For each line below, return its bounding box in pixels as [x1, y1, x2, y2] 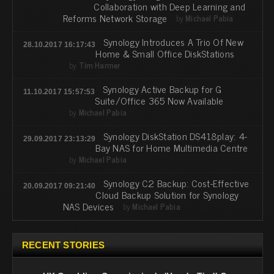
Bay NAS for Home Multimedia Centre [95, 139, 248, 156]
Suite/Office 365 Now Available [95, 92, 224, 109]
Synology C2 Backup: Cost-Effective [103, 175, 250, 191]
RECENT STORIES [22, 240, 105, 251]
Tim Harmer [78, 59, 120, 72]
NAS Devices [63, 198, 114, 215]
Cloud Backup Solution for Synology [95, 187, 239, 203]
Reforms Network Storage [63, 10, 168, 26]
